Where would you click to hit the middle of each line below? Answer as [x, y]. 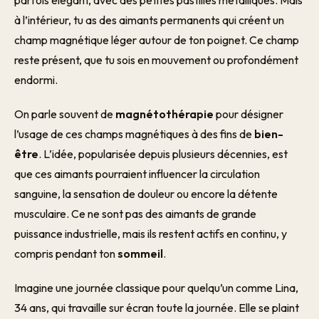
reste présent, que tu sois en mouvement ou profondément [156, 60]
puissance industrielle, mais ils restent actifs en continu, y [151, 234]
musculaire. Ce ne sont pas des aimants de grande [135, 214]
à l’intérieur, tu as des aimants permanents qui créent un [149, 20]
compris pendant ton [66, 253]
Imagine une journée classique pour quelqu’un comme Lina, [156, 288]
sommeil [140, 253]
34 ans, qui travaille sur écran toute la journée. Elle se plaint [157, 308]
